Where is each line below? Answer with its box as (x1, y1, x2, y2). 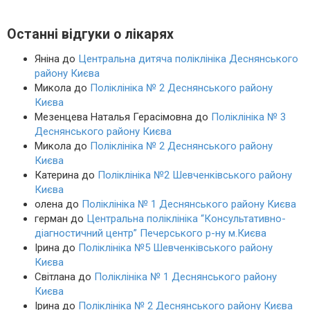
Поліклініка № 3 (211, 111, 286, 124)
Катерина (35, 169, 79, 182)
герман (35, 212, 68, 226)
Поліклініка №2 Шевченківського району (98, 169, 292, 182)
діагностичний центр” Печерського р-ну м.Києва (35, 227, 266, 240)
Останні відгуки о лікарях (7, 26, 174, 43)
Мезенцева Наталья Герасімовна (35, 111, 192, 124)
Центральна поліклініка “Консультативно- (86, 212, 286, 226)
